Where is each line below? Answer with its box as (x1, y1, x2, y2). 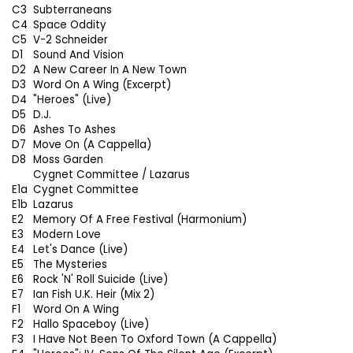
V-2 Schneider (33, 32, 108, 47)
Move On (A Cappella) (33, 136, 151, 152)
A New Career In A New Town (33, 61, 187, 77)
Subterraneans (33, 2, 112, 17)
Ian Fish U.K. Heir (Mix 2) (33, 286, 154, 302)
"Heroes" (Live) (33, 91, 111, 107)
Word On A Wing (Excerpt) (33, 76, 171, 92)
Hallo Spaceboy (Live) (33, 316, 149, 332)
